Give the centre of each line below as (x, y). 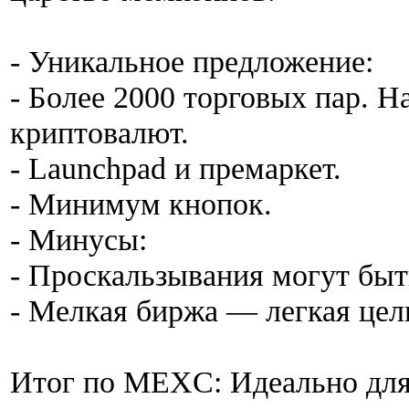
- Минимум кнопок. (141, 204)
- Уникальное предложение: (192, 62)
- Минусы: (79, 240)
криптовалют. (100, 133)
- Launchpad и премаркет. (176, 168)
